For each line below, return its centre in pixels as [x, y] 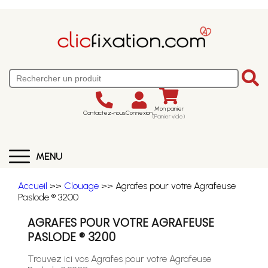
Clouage [81, 186]
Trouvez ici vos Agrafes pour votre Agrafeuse [119, 259]
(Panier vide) [169, 116]
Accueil [33, 186]
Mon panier [169, 109]
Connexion [139, 112]
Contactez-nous [104, 112]
